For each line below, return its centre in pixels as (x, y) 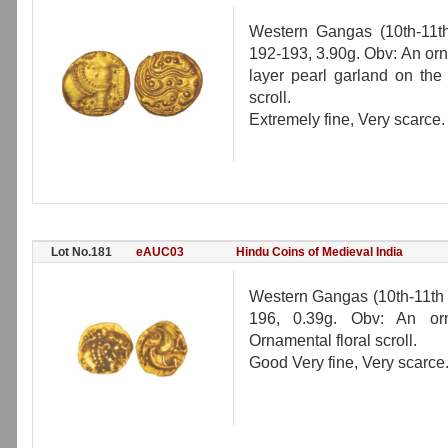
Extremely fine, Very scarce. (346, 119)
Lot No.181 (81, 252)
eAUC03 (159, 252)
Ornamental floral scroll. (332, 340)
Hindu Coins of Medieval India (319, 252)
